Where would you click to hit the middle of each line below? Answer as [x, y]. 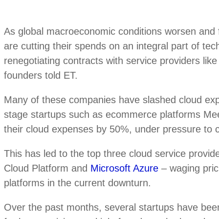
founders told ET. [41, 75]
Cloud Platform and [47, 168]
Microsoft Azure [124, 168]
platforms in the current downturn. [77, 183]
